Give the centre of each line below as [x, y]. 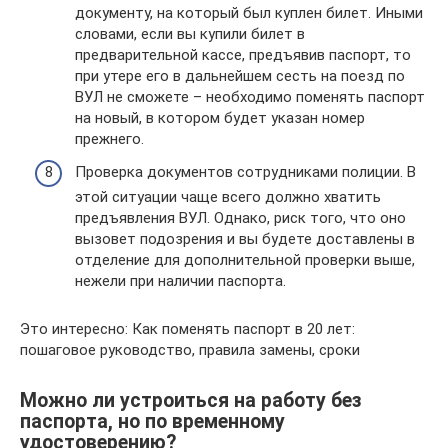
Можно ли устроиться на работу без [191, 401]
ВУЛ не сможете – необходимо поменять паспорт [250, 96]
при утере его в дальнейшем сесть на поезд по [240, 75]
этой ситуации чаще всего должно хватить [228, 197]
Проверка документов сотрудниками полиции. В [245, 172]
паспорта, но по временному [152, 422]
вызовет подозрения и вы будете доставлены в [245, 239]
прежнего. [109, 138]
